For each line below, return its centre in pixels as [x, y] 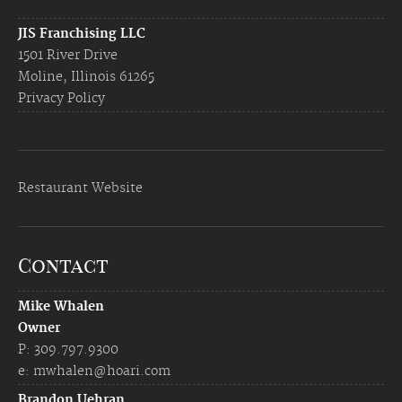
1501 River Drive [68, 56]
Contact [63, 265]
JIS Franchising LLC [82, 35]
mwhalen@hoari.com [102, 372]
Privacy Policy [61, 99]
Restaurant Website [80, 188]
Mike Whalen [61, 307]
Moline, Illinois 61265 [86, 78]
